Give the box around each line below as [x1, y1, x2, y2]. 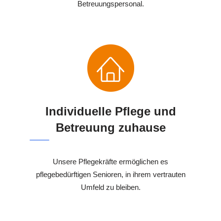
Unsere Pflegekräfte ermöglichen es [53, 157, 168, 166]
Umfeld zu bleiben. [80, 183, 141, 192]
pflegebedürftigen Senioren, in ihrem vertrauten [36, 170, 185, 179]
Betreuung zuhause [55, 121, 166, 135]
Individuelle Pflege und [45, 105, 176, 118]
